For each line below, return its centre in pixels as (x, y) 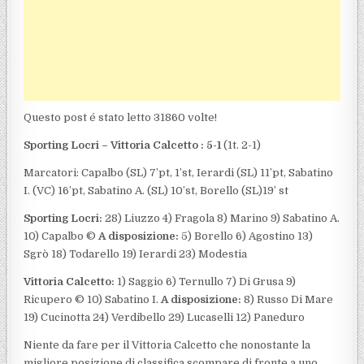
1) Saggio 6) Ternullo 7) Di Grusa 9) (206, 281)
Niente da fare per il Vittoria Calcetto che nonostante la (167, 344)
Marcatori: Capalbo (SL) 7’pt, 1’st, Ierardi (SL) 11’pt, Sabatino (179, 172)
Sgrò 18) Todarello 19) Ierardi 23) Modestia (136, 253)
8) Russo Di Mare (288, 299)
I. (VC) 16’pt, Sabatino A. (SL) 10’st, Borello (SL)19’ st (156, 190)
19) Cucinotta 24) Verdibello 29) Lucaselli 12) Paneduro (165, 317)
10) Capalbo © (61, 236)
